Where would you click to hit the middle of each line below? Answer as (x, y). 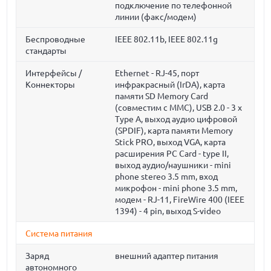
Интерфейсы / (54, 73)
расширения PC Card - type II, (172, 154)
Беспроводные (56, 39)
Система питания (59, 233)
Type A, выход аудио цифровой (176, 119)
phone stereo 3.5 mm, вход (167, 177)
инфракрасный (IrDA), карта (170, 85)
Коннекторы (51, 85)
